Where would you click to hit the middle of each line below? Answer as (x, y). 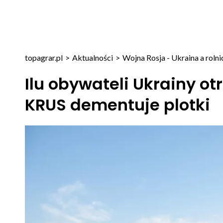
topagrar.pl (44, 57)
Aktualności (92, 57)
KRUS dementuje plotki (117, 105)
